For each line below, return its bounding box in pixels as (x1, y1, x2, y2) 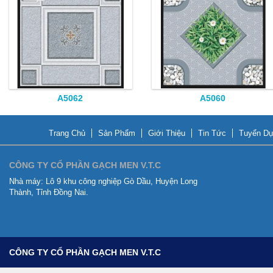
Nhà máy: (9, 177, 43, 186)
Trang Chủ (49, 129, 85, 138)
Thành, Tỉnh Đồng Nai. (9, 188, 88, 197)
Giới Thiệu (148, 129, 185, 138)
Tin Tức (198, 129, 226, 138)
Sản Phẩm (98, 129, 135, 138)
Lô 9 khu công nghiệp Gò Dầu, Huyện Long (43, 177, 197, 186)
